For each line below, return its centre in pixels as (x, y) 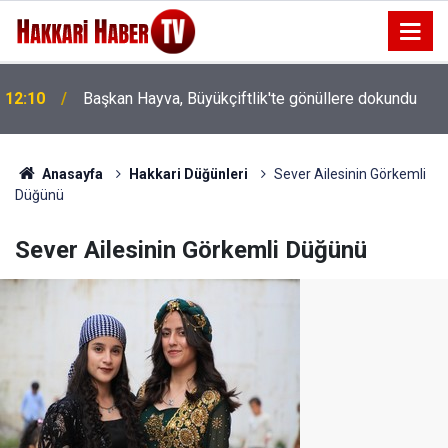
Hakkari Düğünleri (188, 174)
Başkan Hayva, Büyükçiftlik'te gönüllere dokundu (250, 98)
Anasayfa (70, 174)
